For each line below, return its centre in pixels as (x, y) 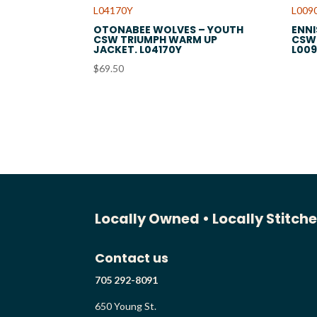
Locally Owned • (152, 218)
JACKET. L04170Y (138, 49)
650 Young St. (126, 306)
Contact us (132, 258)
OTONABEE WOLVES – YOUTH (168, 29)
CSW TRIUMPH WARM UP (155, 39)
